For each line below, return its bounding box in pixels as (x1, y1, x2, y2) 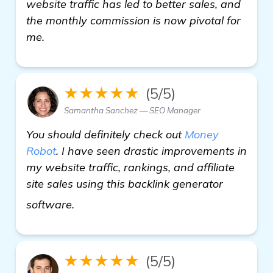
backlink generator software (77, 193, 221, 207)
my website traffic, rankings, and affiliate (26, 160, 235, 174)
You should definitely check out (26, 127, 185, 141)
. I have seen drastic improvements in (56, 143, 247, 158)
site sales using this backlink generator (26, 176, 223, 191)
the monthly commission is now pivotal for (26, 13, 241, 27)
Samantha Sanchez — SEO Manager (64, 105, 200, 115)
